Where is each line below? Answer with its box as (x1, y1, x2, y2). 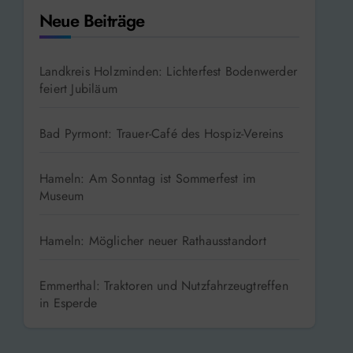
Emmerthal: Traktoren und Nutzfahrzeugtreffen (39, 276, 288, 295)
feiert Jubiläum (39, 79, 117, 98)
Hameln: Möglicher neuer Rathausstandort (39, 231, 266, 250)
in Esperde (39, 293, 97, 312)
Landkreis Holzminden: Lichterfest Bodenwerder (39, 61, 298, 80)
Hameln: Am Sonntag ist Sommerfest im (39, 169, 256, 188)
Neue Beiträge (39, 7, 145, 33)
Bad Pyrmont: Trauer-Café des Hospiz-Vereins (39, 124, 284, 143)
